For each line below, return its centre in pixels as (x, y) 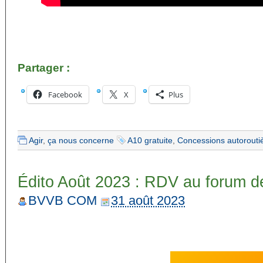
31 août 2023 (148, 200)
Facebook (65, 95)
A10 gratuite (150, 140)
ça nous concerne (81, 140)
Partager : (44, 68)
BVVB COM (63, 200)
